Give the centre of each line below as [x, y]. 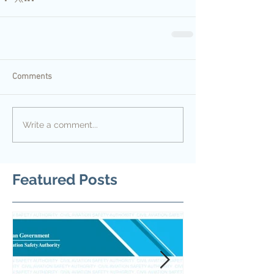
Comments [32, 77]
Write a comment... [60, 124]
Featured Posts [65, 180]
